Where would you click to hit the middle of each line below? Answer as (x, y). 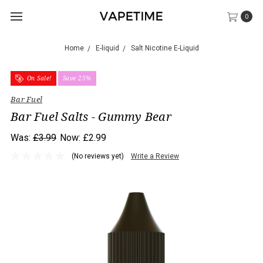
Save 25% (77, 78)
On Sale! (38, 78)
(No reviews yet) (97, 156)
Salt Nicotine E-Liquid (165, 48)
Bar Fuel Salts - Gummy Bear (91, 117)
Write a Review (155, 156)
